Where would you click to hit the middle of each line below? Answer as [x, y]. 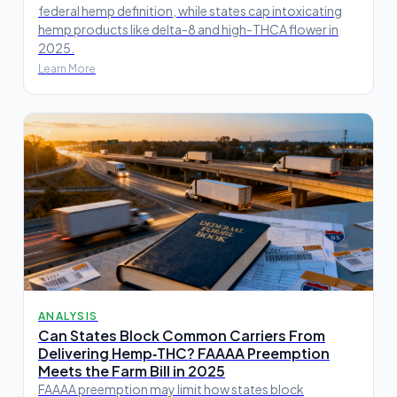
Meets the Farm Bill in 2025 [132, 371]
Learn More [67, 69]
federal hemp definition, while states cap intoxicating [190, 11]
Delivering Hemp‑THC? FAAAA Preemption [184, 354]
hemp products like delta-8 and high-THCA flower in [188, 30]
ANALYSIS [68, 316]
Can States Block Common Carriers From [182, 336]
